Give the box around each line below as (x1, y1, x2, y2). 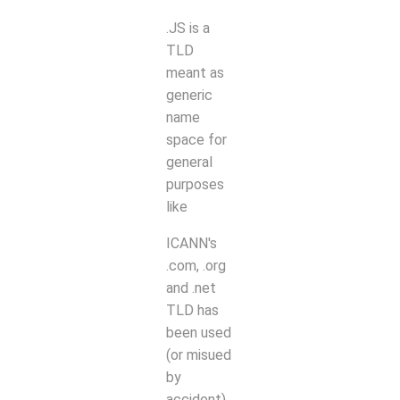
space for (166, 130, 227, 148)
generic (166, 86, 212, 104)
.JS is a (166, 19, 210, 37)
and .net (166, 279, 216, 296)
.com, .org (166, 256, 226, 274)
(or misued (166, 346, 231, 363)
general (166, 153, 212, 171)
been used (166, 323, 231, 341)
